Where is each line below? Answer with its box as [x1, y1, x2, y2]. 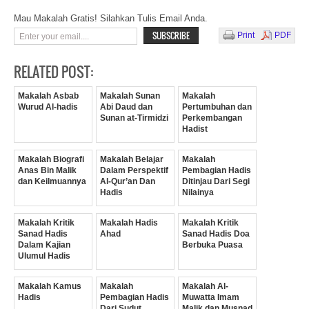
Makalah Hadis [100, 218, 158, 228]
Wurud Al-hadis [18, 102, 78, 112]
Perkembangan [182, 113, 242, 123]
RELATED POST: [14, 61, 93, 82]
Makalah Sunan [100, 91, 160, 101]
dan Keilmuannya [18, 177, 86, 186]
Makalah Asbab [18, 91, 79, 101]
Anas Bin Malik [18, 166, 77, 175]
